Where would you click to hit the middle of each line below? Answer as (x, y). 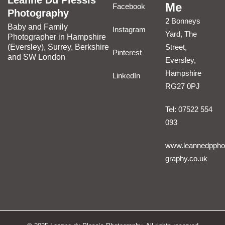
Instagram (129, 30)
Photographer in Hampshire (57, 37)
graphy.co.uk (186, 159)
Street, (176, 47)
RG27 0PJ (182, 86)
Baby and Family (38, 27)
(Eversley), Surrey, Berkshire (58, 47)
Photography (38, 13)
